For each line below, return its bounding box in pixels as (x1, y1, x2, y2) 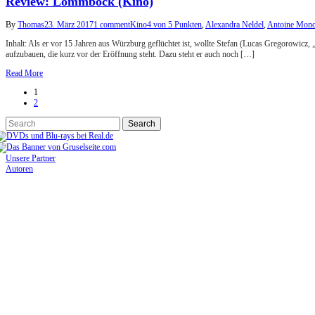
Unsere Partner (6, 153, 56, 164)
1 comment (94, 20, 130, 30)
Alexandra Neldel (205, 20, 264, 30)
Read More (6, 68, 43, 79)
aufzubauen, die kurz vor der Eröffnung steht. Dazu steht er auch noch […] (6, 49, 255, 60)
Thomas (18, 20, 44, 30)
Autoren (6, 164, 33, 174)
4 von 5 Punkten (147, 20, 202, 30)
